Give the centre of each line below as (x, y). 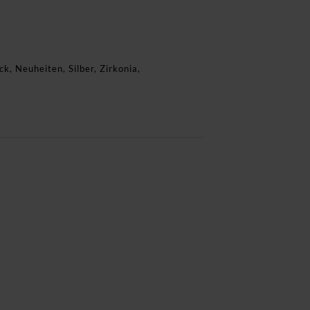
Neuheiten (39, 69)
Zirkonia (119, 69)
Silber (81, 69)
